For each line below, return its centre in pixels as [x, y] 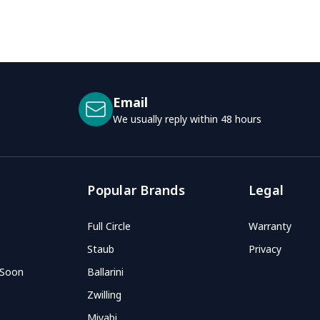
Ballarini [106, 271]
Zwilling [107, 294]
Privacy [265, 249]
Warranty [270, 226]
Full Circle [109, 226]
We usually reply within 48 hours [187, 119]
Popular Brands [136, 190]
